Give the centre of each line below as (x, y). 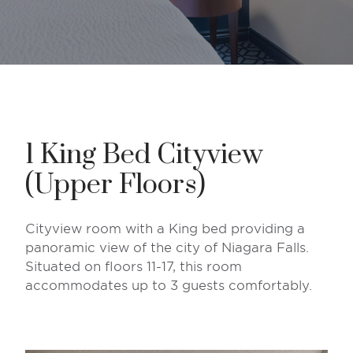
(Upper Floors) (115, 185)
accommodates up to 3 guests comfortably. (169, 285)
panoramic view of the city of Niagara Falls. (167, 247)
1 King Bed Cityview (144, 155)
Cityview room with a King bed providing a (165, 229)
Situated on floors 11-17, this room (134, 266)
